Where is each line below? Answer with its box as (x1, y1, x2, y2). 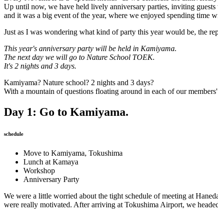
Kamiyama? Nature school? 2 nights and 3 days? (4, 78, 154, 87)
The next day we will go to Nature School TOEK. (4, 53, 155, 61)
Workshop (23, 166, 55, 175)
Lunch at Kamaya (23, 157, 78, 166)
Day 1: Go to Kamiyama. (4, 105, 128, 118)
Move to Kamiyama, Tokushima (23, 148, 123, 157)
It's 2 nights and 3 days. (4, 61, 76, 70)
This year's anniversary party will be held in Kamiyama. (4, 44, 177, 53)
